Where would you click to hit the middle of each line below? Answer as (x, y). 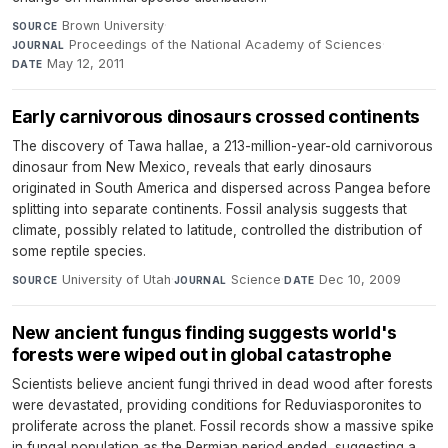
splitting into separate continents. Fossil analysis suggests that (209, 209)
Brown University (112, 25)
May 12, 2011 (86, 63)
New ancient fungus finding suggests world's (204, 332)
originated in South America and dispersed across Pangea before (221, 188)
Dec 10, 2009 (360, 279)
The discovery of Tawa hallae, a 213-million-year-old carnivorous (222, 146)
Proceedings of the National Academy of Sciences (226, 44)
